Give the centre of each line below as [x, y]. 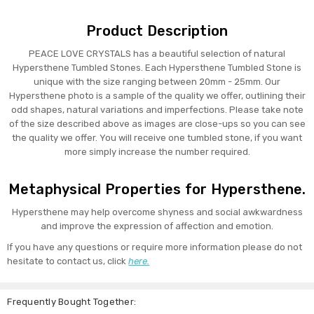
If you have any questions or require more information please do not [155, 247]
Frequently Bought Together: [72, 302]
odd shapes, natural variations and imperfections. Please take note [157, 110]
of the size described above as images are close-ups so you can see [157, 124]
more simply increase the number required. [157, 152]
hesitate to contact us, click [68, 261]
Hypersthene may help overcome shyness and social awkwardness [157, 212]
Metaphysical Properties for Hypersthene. [157, 190]
